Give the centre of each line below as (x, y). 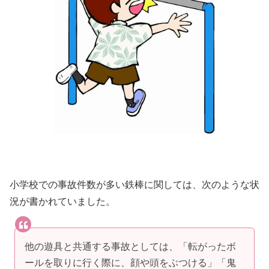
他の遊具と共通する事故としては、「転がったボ (130, 246)
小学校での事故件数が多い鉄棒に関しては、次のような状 (134, 184)
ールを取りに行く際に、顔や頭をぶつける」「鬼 (130, 262)
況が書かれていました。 (62, 201)
